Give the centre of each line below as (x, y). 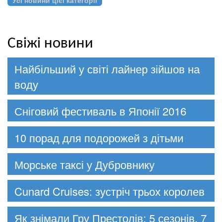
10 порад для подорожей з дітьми (99, 137)
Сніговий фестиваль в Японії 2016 (100, 111)
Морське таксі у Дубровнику (84, 164)
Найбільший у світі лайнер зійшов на (107, 68)
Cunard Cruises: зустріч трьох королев (110, 191)
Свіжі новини (50, 44)
